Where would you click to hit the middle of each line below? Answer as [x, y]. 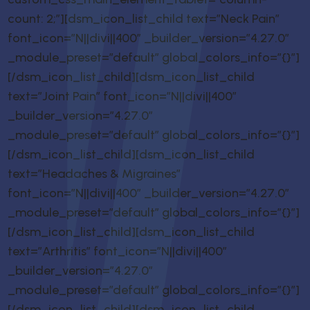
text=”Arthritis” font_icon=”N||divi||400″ [118, 252]
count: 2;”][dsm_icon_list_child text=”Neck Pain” [144, 19]
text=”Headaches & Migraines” [94, 174]
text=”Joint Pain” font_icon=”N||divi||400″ [122, 97]
